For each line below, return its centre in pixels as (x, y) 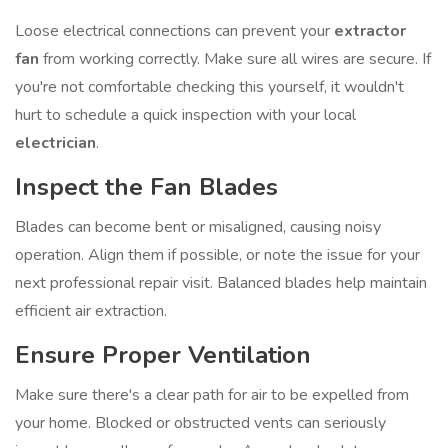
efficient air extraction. (91, 311)
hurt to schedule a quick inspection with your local (185, 115)
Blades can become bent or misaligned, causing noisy (198, 227)
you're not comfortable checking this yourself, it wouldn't (209, 87)
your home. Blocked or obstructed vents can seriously (200, 423)
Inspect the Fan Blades (146, 187)
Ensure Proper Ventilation (163, 355)
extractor (370, 31)
